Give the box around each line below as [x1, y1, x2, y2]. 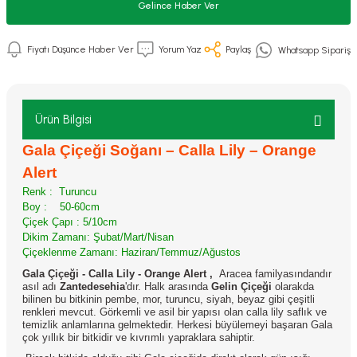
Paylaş [226, 43, 252, 55]
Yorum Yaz [158, 43, 202, 55]
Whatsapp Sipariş [277, 44, 351, 56]
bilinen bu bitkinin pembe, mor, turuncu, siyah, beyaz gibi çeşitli [22, 293, 315, 305]
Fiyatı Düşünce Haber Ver [27, 43, 134, 55]
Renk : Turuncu [22, 186, 96, 198]
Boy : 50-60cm [22, 201, 100, 213]
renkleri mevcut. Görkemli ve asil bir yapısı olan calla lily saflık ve [22, 306, 327, 318]
